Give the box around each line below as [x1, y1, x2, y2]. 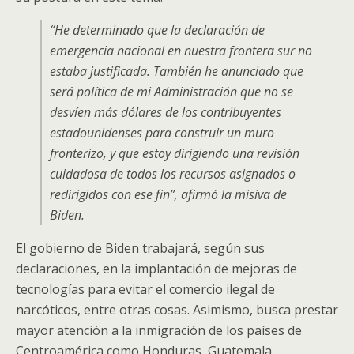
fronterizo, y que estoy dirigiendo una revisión [50, 145, 299, 162]
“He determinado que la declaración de [50, 21, 265, 39]
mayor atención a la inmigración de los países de [16, 322, 302, 339]
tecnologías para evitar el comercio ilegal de [16, 281, 275, 298]
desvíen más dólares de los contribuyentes [50, 104, 281, 121]
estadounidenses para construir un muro [50, 124, 274, 141]
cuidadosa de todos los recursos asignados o [50, 165, 296, 183]
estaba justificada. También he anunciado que [50, 62, 303, 80]
